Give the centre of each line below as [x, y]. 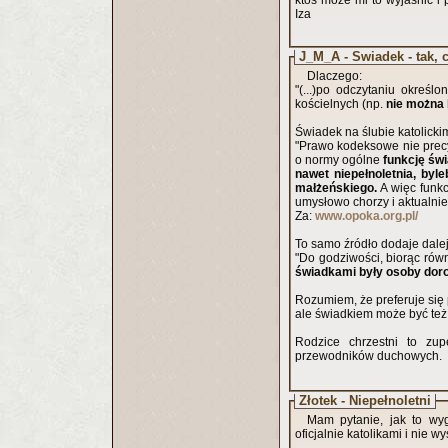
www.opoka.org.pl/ [366, 216]
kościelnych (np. [340, 104]
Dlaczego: [334, 76]
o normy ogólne [339, 160]
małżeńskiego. [337, 188]
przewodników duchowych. [368, 356]
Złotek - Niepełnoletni [365, 400]
